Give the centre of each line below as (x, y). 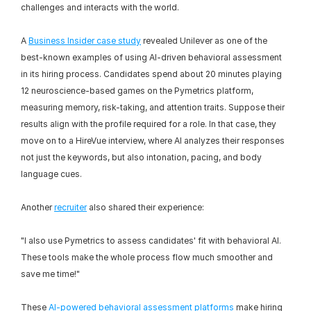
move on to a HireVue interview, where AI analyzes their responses (153, 141)
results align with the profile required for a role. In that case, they (149, 124)
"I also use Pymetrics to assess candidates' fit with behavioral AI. (151, 241)
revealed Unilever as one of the (204, 41)
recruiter (70, 207)
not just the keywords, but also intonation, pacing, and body (141, 157)
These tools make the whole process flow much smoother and (147, 257)
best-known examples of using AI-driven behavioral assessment (151, 57)
